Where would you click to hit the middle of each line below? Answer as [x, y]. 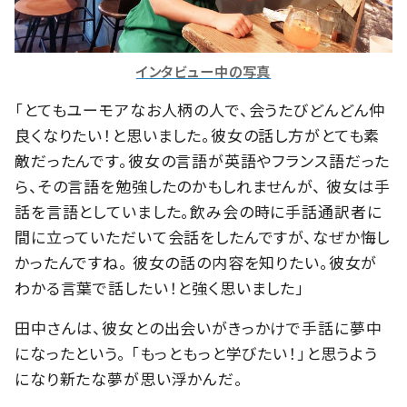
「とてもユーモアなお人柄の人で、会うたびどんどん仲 [200, 109]
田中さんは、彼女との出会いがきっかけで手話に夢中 [199, 327]
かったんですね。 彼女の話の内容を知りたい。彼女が [196, 262]
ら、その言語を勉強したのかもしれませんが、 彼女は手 [203, 185]
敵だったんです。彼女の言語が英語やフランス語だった [203, 160]
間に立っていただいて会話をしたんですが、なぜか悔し [203, 236]
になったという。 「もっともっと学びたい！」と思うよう [196, 352]
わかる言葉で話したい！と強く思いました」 [160, 287]
